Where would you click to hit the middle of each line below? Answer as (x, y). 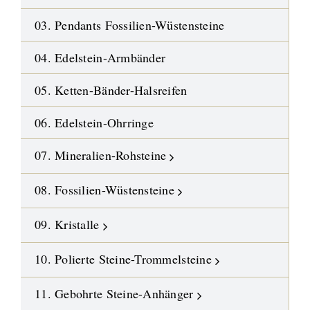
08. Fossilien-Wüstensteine (105, 190)
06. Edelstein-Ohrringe (94, 123)
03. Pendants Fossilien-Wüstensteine (130, 25)
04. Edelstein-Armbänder (100, 58)
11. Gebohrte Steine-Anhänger (114, 294)
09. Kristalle (67, 225)
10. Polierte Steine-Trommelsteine (123, 259)
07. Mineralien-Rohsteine (101, 155)
